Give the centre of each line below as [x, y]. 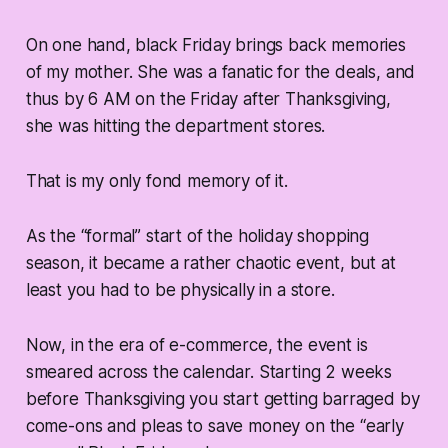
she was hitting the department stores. [175, 126]
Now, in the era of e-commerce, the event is [196, 345]
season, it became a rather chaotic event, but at [210, 263]
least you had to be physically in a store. [180, 290]
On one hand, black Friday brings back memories [215, 45]
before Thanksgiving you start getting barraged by [222, 399]
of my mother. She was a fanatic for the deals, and [220, 72]
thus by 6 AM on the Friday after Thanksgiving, [208, 99]
